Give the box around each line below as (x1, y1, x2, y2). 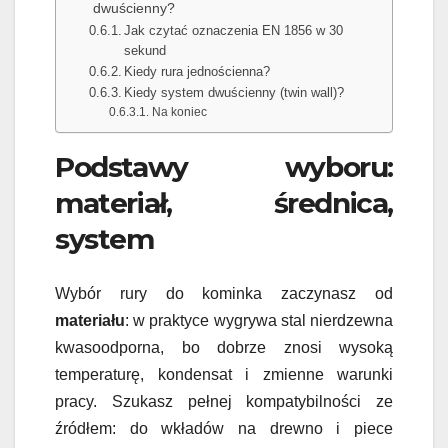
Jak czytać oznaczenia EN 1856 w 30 (124, 23, 344, 39)
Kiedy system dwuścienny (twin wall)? (124, 85, 345, 101)
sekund (124, 43, 167, 59)
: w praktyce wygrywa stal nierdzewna (125, 311, 393, 329)
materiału (55, 311, 125, 329)
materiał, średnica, (55, 186, 393, 221)
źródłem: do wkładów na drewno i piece (55, 419, 393, 437)
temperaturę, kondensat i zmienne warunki (55, 365, 393, 383)
